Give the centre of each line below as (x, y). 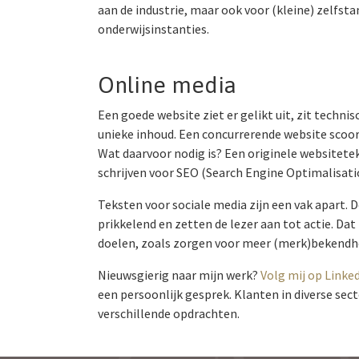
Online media (167, 85)
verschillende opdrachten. (169, 313)
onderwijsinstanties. (153, 28)
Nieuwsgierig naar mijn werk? (179, 274)
